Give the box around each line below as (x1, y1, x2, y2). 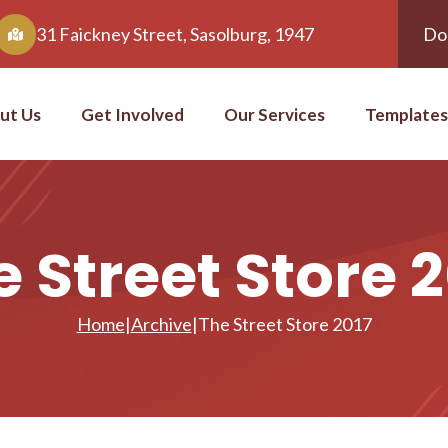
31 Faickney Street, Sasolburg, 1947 (36, 22, 315, 45)
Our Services (224, 103, 325, 125)
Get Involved (81, 103, 184, 125)
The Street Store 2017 (197, 313, 372, 336)
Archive (130, 313, 192, 336)
